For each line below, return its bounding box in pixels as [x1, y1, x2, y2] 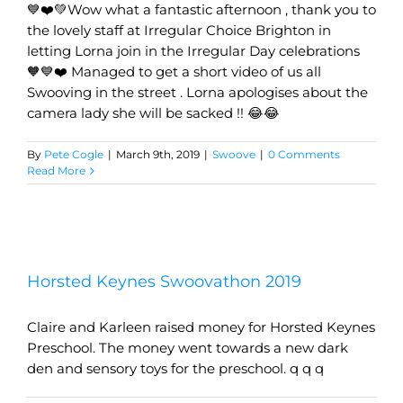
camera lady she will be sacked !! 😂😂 [27, 104, 280, 122]
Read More [27, 164, 85, 178]
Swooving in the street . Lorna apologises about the [27, 84, 368, 102]
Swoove [212, 148, 255, 162]
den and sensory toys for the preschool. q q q [27, 360, 324, 378]
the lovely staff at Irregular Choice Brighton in [27, 22, 331, 40]
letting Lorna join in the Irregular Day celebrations [27, 42, 360, 60]
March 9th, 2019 [116, 148, 200, 162]
